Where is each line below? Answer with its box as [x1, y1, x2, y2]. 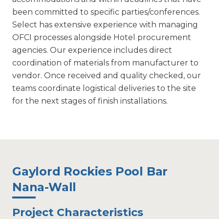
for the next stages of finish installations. [12, 96, 168, 106]
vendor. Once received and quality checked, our [12, 71, 201, 81]
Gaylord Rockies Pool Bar [12, 164, 168, 179]
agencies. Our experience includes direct [12, 45, 172, 55]
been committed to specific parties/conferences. [12, 7, 200, 17]
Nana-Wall [12, 180, 77, 195]
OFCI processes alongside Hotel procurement [12, 33, 191, 43]
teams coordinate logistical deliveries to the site [12, 84, 196, 93]
